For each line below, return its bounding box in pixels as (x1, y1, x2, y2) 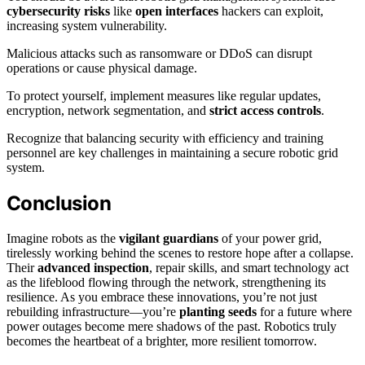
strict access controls (209, 103, 321, 117)
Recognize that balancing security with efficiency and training (7, 130, 323, 145)
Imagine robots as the (7, 231, 119, 245)
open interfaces (135, 3, 218, 18)
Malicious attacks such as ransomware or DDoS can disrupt (7, 46, 312, 60)
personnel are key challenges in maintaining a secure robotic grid (7, 145, 338, 160)
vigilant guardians (119, 231, 218, 245)
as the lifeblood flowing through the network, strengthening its (7, 275, 326, 289)
